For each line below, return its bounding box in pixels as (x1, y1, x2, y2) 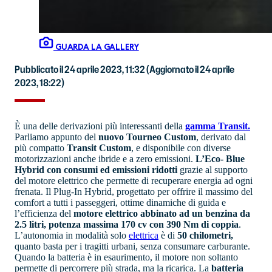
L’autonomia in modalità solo (15, 229, 129, 240)
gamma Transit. (185, 120, 250, 131)
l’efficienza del (15, 208, 73, 219)
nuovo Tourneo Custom (98, 131, 196, 142)
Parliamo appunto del (15, 131, 98, 142)
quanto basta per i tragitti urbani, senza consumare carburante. (15, 240, 250, 251)
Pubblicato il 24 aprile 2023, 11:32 (15, 62, 145, 76)
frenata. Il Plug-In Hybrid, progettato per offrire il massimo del (15, 186, 253, 197)
